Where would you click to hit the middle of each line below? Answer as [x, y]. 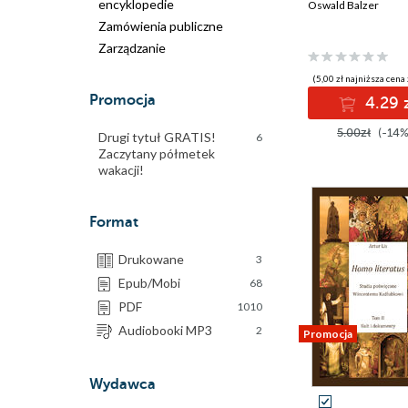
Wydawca [122, 384]
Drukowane [151, 259]
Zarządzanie [132, 48]
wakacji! [121, 170]
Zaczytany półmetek [157, 153]
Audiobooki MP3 [165, 330]
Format [114, 222]
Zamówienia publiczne [161, 26]
